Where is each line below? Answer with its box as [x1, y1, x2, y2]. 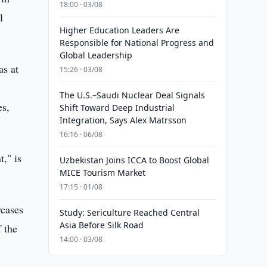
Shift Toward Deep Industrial [59, 102, 175, 113]
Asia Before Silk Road [59, 219, 144, 231]
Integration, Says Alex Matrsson [59, 114, 187, 126]
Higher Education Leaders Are [59, 24, 179, 36]
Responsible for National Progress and [59, 37, 214, 48]
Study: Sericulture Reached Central [59, 207, 200, 218]
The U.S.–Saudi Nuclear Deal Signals [59, 89, 205, 101]
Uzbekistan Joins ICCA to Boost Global [59, 154, 209, 166]
